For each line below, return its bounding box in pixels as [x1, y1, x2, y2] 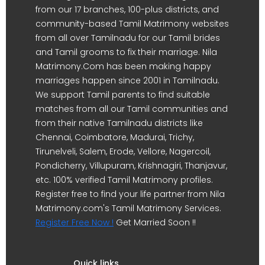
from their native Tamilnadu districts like [35, 117, 203, 129]
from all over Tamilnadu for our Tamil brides [35, 32, 220, 44]
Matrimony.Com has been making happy [35, 60, 211, 72]
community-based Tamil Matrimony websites [35, 18, 229, 30]
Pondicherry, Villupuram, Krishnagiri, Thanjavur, [35, 160, 227, 172]
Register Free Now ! [35, 216, 114, 228]
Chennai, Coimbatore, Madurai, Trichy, [35, 131, 194, 143]
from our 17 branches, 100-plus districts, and [35, 4, 219, 15]
